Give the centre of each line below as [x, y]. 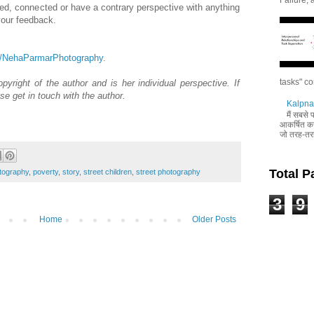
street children [108, 172]
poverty [46, 172]
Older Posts [214, 220]
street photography [168, 172]
